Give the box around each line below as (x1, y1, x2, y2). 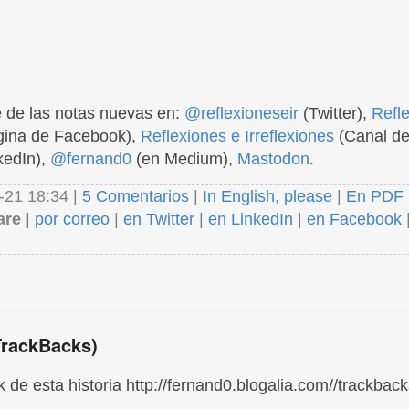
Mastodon (237, 150, 309, 168)
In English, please (203, 187, 332, 205)
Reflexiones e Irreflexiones (141, 127, 334, 145)
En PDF (346, 187, 404, 205)
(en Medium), (131, 150, 237, 168)
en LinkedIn (208, 210, 293, 228)
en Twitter (123, 210, 194, 228)
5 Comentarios (82, 187, 194, 205)
